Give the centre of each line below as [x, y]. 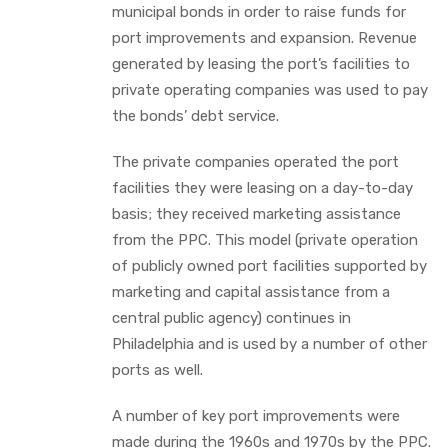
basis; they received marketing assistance [256, 213]
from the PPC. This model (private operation [265, 239]
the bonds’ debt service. [195, 115]
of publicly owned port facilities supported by [269, 265]
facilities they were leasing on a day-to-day [262, 187]
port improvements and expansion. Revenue [264, 37]
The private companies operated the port [255, 161]
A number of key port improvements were [256, 415]
